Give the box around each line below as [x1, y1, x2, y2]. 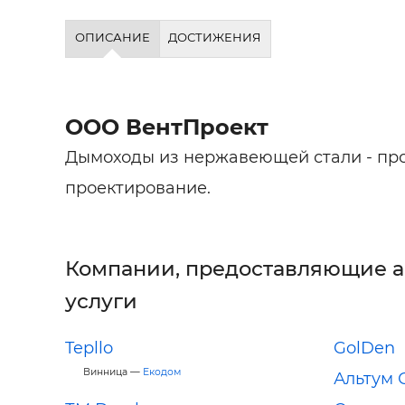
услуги [65, 287, 137, 314]
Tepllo [65, 337, 113, 358]
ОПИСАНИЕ [74, 30, 150, 44]
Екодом [143, 365, 181, 378]
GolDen [333, 337, 395, 358]
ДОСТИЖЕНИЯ [168, 30, 262, 44]
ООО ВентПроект [65, 113, 268, 140]
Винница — [83, 365, 143, 378]
